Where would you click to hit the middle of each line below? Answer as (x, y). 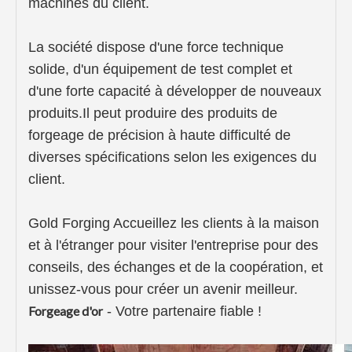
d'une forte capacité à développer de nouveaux (175, 92)
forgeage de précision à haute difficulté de (159, 136)
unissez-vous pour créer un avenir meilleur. (163, 290)
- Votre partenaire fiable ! (182, 312)
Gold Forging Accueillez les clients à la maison (174, 224)
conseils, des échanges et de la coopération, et (176, 268)
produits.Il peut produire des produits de (153, 114)
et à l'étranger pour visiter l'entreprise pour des (173, 246)
